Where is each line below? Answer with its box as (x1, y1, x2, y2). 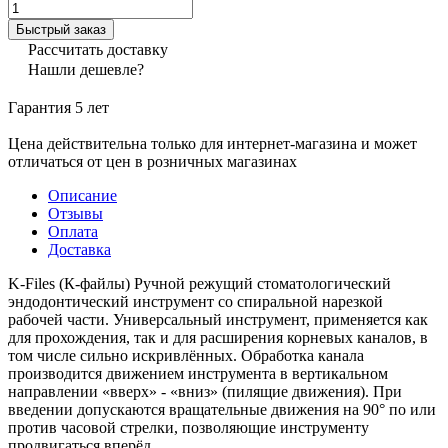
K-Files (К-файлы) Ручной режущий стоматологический (8, 274, 391, 292)
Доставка (48, 240, 111, 258)
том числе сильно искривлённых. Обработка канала (8, 346, 364, 364)
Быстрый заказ (16, 21, 106, 37)
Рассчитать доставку (28, 40, 168, 58)
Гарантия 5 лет (8, 98, 109, 116)
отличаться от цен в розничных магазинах (8, 152, 297, 170)
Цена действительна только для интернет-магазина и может (8, 134, 417, 152)
